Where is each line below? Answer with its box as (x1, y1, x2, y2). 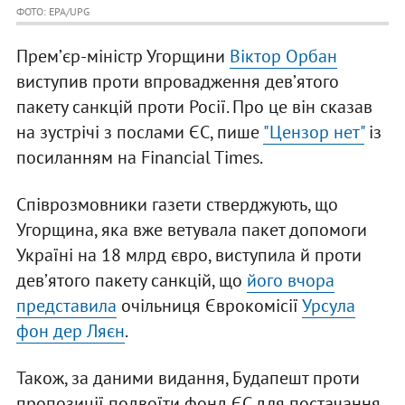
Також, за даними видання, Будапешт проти (15, 366, 360, 391)
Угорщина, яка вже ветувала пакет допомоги (15, 218, 367, 242)
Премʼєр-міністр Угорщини (15, 44, 230, 69)
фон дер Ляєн (15, 319, 125, 344)
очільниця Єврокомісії (116, 294, 302, 318)
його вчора (246, 268, 334, 293)
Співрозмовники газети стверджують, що (15, 193, 338, 217)
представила (15, 294, 117, 318)
